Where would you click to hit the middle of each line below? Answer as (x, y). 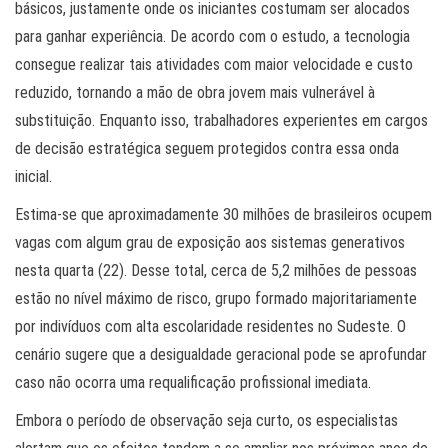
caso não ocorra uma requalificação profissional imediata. (193, 383)
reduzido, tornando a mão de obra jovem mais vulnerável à (195, 93)
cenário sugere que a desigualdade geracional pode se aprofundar (221, 355)
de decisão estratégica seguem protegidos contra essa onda (207, 149)
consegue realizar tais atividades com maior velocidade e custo (214, 65)
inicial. (33, 177)
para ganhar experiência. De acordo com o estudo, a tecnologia (212, 37)
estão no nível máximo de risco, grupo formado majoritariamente (216, 299)
